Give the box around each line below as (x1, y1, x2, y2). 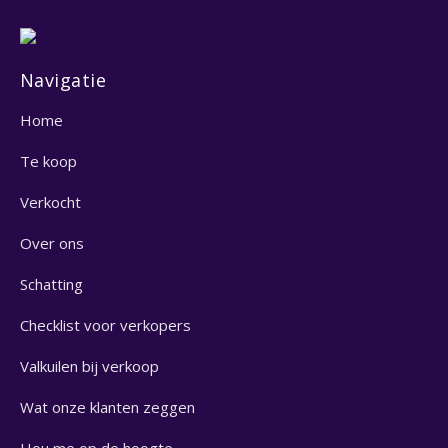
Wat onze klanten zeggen (20, 396, 195, 417)
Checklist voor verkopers (20, 314, 191, 335)
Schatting (20, 273, 83, 294)
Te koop (20, 150, 77, 171)
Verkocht (20, 191, 81, 212)
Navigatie (20, 67, 107, 92)
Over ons (20, 232, 84, 253)
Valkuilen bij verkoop (20, 355, 159, 376)
